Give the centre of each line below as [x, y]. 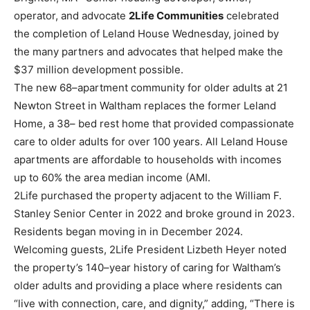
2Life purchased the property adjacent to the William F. [148, 195]
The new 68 [43, 87]
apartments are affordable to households [114, 159]
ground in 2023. [256, 213]
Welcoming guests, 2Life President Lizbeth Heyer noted [150, 249]
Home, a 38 [42, 123]
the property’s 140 [59, 267]
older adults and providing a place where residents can [148, 285]
